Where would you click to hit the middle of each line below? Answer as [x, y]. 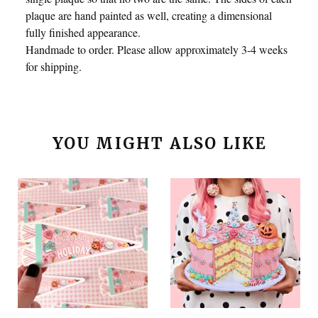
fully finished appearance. [83, 32]
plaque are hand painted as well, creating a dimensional [149, 15]
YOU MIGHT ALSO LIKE [160, 143]
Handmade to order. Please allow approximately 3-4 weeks [157, 49]
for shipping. [54, 66]
